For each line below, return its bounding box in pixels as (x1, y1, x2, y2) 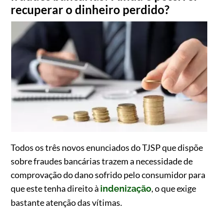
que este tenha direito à (11, 183, 101, 194)
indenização (100, 183, 152, 194)
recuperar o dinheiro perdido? (11, 2, 170, 17)
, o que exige (151, 183, 197, 194)
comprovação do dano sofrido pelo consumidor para (11, 169, 206, 180)
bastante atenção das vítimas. (11, 197, 123, 208)
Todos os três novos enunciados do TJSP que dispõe (11, 142, 203, 153)
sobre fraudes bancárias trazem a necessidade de (11, 156, 193, 166)
